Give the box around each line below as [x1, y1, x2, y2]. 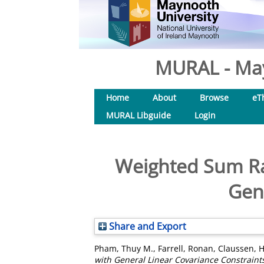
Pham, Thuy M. [94, 243, 153, 254]
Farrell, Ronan [158, 243, 213, 254]
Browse [200, 92, 229, 103]
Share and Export [107, 220, 186, 233]
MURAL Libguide [106, 110, 171, 121]
